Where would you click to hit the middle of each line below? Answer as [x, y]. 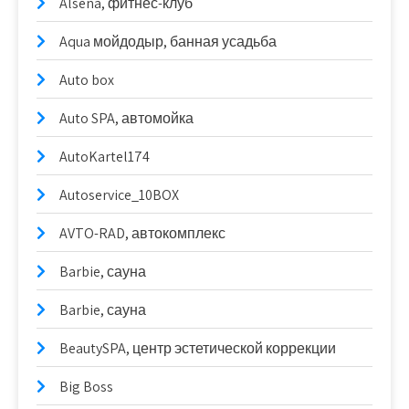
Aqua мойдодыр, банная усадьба [168, 42]
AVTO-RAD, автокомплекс [142, 233]
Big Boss [86, 387]
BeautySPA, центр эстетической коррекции [198, 348]
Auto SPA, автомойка [126, 118]
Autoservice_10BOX [119, 195]
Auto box [87, 80]
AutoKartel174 [105, 157]
